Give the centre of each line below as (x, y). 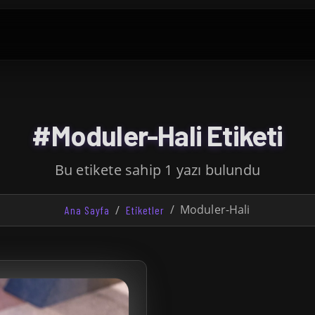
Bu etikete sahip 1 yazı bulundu (157, 170)
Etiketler (145, 210)
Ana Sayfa (88, 210)
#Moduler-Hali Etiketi (157, 135)
